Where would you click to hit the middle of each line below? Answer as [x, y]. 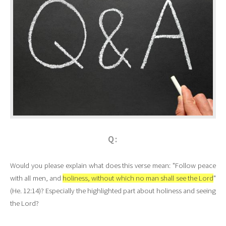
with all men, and [36, 178]
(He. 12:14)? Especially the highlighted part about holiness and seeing [113, 190]
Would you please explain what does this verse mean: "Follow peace [113, 165]
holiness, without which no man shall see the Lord [138, 178]
